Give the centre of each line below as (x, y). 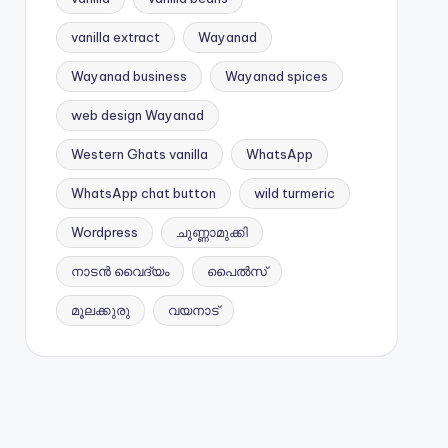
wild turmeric (294, 192)
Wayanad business (128, 75)
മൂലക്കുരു (100, 309)
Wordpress (104, 231)
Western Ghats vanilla (139, 153)
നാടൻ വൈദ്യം (119, 270)
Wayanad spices (276, 75)
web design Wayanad (137, 114)
